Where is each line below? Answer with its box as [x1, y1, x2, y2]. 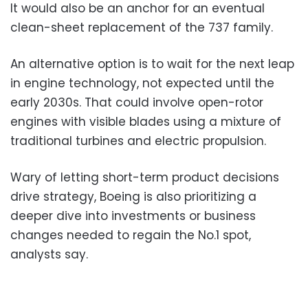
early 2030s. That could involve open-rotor [10, 93, 263, 111]
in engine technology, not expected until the [10, 74, 274, 91]
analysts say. [10, 245, 88, 263]
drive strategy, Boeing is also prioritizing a [10, 188, 256, 205]
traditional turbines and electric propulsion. [10, 132, 266, 149]
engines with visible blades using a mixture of [10, 113, 281, 130]
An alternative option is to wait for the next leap [10, 55, 294, 72]
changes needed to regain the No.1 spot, [10, 226, 251, 243]
